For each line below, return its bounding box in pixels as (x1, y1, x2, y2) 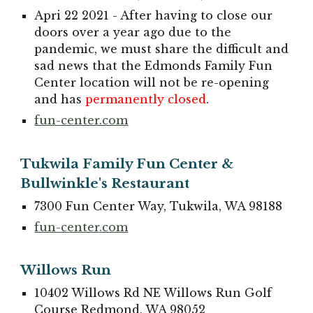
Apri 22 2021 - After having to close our (34, 8, 273, 22)
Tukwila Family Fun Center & (20, 155, 234, 172)
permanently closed (85, 92, 207, 106)
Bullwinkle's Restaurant (20, 175, 190, 191)
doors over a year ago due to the (34, 24, 232, 39)
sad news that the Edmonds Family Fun (34, 58, 273, 73)
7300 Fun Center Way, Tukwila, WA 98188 (34, 198, 283, 213)
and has (34, 92, 86, 106)
